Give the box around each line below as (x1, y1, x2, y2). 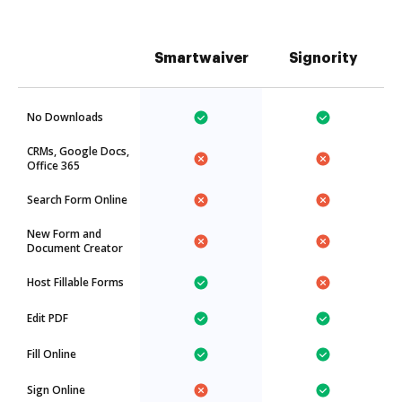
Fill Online (27, 346, 76, 362)
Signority (289, 51, 357, 66)
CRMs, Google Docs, (27, 144, 129, 159)
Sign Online (27, 382, 85, 398)
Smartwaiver (153, 51, 249, 66)
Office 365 (27, 158, 80, 173)
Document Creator (27, 240, 123, 256)
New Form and (27, 226, 101, 241)
